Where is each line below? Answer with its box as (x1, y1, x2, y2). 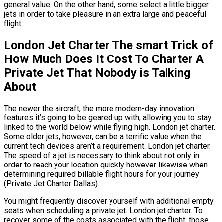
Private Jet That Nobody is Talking (4, 66, 191, 80)
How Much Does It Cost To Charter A (4, 52, 204, 66)
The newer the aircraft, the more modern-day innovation (4, 104, 194, 113)
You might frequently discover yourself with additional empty (4, 196, 214, 206)
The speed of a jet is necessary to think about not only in (4, 151, 199, 161)
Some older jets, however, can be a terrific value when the (4, 132, 202, 142)
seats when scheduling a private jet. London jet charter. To (4, 206, 203, 216)
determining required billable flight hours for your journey (4, 169, 199, 179)
